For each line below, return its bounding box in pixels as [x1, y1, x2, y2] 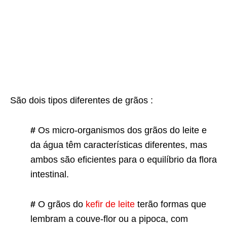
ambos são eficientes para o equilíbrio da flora [30, 155, 217, 165]
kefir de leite [86, 199, 135, 210]
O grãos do [35, 199, 86, 210]
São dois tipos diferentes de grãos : [10, 95, 153, 106]
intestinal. [30, 169, 69, 180]
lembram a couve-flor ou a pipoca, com [30, 214, 188, 224]
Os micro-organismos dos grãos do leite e [35, 125, 207, 136]
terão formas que [135, 199, 206, 210]
